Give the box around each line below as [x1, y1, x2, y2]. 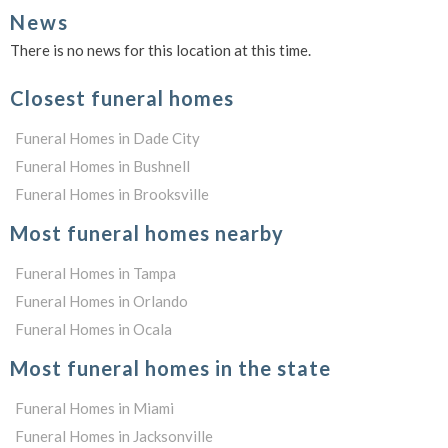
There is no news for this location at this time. [10, 41, 311, 59]
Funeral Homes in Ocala [15, 320, 172, 338]
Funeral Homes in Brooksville [15, 185, 209, 203]
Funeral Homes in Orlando [15, 292, 188, 310]
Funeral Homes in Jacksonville [15, 427, 213, 445]
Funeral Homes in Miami [15, 399, 174, 417]
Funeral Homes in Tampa [15, 264, 176, 282]
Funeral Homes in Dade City [15, 129, 200, 147]
